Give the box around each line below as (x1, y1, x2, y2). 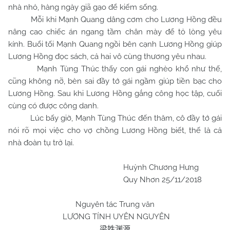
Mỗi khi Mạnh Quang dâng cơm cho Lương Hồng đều (8, 15, 222, 24)
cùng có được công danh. (8, 101, 99, 110)
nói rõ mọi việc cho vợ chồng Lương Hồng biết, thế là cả (8, 126, 222, 135)
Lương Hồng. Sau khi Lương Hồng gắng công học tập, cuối (8, 89, 222, 98)
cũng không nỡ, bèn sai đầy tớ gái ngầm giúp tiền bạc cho (8, 76, 222, 86)
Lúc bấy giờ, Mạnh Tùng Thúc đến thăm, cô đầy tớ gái (8, 113, 222, 123)
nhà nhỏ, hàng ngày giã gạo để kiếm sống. (8, 3, 158, 12)
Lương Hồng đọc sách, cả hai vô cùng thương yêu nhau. (8, 52, 206, 61)
